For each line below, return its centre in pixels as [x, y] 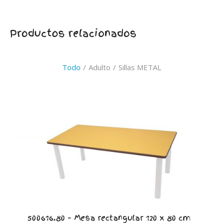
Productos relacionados [73, 33]
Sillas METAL [140, 67]
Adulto [99, 67]
